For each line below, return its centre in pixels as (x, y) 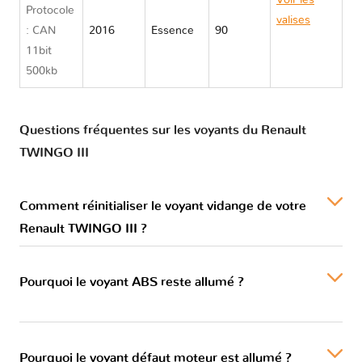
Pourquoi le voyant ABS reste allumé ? (132, 282)
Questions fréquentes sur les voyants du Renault (163, 130)
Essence (173, 31)
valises (293, 21)
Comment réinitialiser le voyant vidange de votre (163, 206)
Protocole (50, 11)
